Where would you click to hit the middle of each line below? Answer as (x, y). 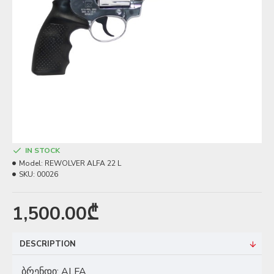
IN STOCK (43, 150)
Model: (31, 163)
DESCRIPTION (48, 244)
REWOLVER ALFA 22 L (83, 163)
